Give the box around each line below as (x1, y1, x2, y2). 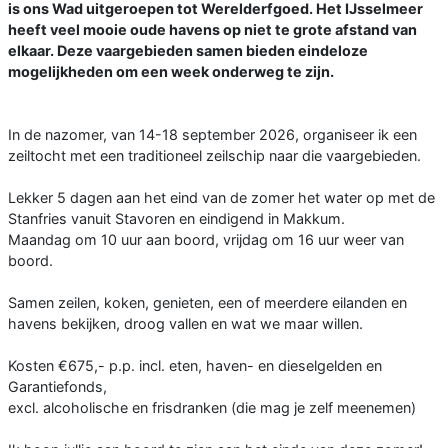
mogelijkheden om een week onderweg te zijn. (8, 62, 334, 80)
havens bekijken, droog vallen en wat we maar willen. (8, 314, 363, 332)
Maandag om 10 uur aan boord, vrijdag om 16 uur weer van (8, 230, 404, 248)
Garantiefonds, (8, 377, 107, 395)
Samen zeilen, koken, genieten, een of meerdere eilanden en (8, 293, 407, 311)
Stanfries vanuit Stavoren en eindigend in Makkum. (8, 209, 345, 227)
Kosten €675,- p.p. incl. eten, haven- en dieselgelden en (8, 356, 382, 374)
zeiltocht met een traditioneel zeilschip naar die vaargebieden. (8, 146, 421, 164)
